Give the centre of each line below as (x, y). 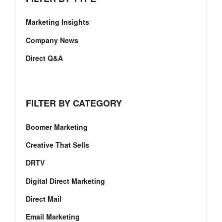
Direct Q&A (44, 58)
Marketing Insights (57, 22)
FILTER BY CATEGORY (74, 103)
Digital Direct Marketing (65, 181)
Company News (52, 40)
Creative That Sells (57, 144)
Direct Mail (44, 199)
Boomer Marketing (57, 127)
